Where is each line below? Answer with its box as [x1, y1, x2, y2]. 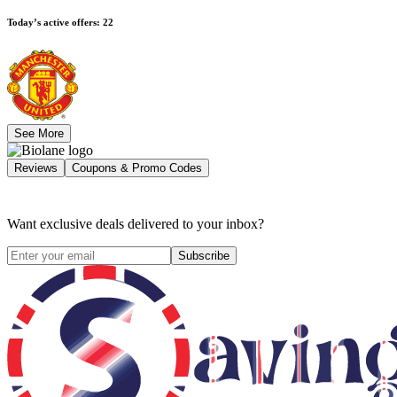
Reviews [14, 161, 58, 175]
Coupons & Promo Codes [72, 161, 202, 175]
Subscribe [178, 249, 230, 263]
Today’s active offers [7, 17, 97, 28]
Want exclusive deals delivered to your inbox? [7, 216, 264, 232]
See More [14, 127, 64, 141]
